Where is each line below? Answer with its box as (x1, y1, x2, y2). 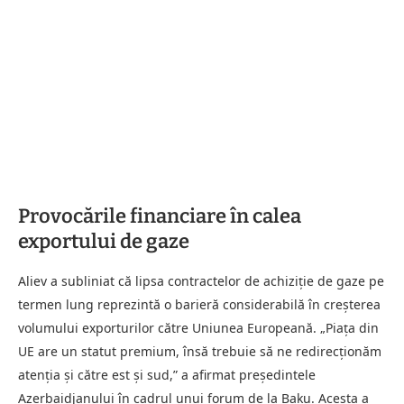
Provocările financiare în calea (18, 203, 301, 228)
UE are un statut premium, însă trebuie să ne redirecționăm (18, 342, 381, 360)
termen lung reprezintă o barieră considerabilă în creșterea (18, 295, 381, 313)
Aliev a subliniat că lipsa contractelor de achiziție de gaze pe (18, 271, 384, 289)
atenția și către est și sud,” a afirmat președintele (18, 365, 316, 383)
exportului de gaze (18, 228, 189, 253)
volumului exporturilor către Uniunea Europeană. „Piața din (18, 318, 379, 336)
